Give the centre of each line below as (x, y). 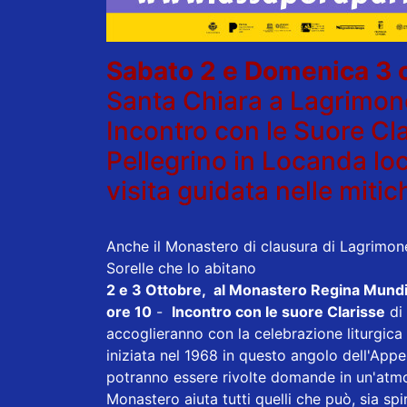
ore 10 (129, 312)
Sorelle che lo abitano (181, 268)
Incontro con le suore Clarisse (278, 312)
